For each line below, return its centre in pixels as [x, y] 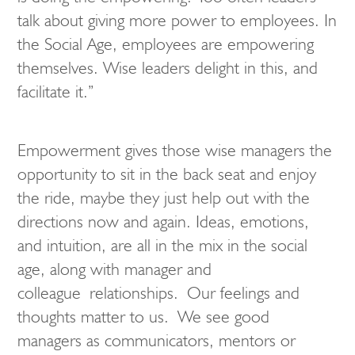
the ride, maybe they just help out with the [164, 198]
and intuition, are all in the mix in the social [162, 245]
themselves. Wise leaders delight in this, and [168, 68]
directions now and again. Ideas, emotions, [163, 221]
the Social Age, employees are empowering [166, 44]
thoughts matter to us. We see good [143, 317]
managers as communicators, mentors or [157, 340]
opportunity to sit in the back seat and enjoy [167, 174]
